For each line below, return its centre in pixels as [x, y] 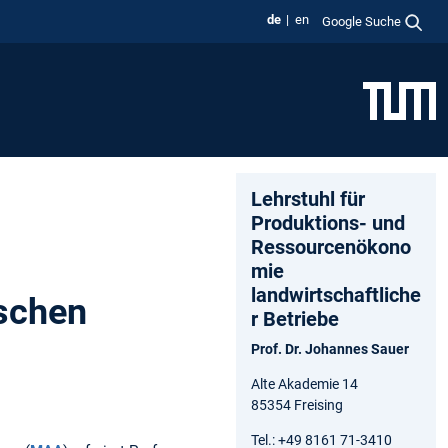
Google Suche [362, 21]
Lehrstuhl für [308, 198]
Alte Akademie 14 [304, 383]
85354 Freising [297, 404]
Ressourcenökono [331, 246]
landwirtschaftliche [336, 294]
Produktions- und [328, 222]
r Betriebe [295, 318]
